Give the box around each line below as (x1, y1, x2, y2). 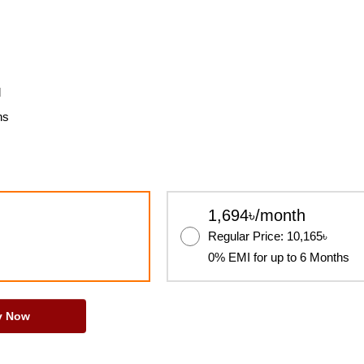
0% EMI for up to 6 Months (207, 250, 349, 264)
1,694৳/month (207, 206, 305, 224)
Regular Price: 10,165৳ (207, 229, 327, 243)
